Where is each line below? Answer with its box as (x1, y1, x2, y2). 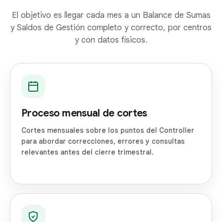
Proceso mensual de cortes (21, 107, 147, 120)
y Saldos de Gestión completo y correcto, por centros (10, 22, 212, 33)
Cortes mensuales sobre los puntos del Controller (21, 126, 194, 135)
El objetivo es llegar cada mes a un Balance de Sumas (11, 10, 211, 21)
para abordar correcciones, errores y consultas (21, 137, 185, 146)
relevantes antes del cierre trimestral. (21, 148, 154, 157)
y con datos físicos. (74, 35, 148, 46)
